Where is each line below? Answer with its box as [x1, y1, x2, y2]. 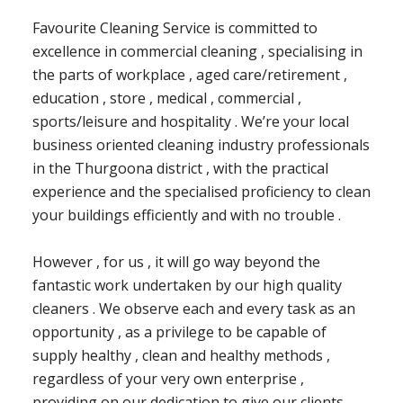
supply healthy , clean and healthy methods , [31, 345, 330, 366]
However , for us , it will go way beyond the [31, 252, 320, 273]
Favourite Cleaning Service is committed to [31, 18, 318, 39]
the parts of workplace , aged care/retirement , [31, 65, 347, 85]
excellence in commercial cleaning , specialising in [31, 41, 363, 62]
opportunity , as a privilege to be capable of [31, 322, 327, 343]
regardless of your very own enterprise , [31, 369, 304, 390]
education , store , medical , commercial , [31, 88, 301, 109]
